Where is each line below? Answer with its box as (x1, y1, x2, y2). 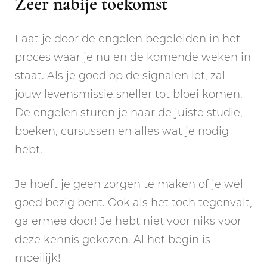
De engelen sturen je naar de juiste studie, (15, 105, 243, 119)
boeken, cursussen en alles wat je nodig (15, 124, 229, 138)
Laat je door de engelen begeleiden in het (15, 32, 240, 45)
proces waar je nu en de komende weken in (15, 50, 251, 64)
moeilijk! (15, 251, 61, 265)
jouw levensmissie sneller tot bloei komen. (15, 87, 243, 101)
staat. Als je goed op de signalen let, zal (15, 69, 225, 82)
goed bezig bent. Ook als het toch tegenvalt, (15, 195, 252, 209)
